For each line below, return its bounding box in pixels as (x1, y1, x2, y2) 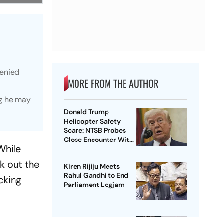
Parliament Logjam (63, 180, 124, 189)
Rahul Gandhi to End (63, 171, 128, 180)
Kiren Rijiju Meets (63, 162, 120, 171)
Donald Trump (63, 108, 109, 117)
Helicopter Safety (63, 117, 121, 126)
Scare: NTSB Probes (63, 126, 126, 135)
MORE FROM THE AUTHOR (67, 76, 158, 91)
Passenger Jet (63, 144, 108, 154)
